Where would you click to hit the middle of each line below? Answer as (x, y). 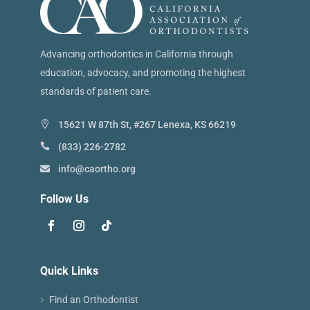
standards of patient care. (95, 91)
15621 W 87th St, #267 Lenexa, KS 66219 (147, 124)
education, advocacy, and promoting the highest (143, 72)
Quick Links (69, 271)
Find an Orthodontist (93, 299)
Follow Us (64, 199)
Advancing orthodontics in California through (136, 54)
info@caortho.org (97, 168)
